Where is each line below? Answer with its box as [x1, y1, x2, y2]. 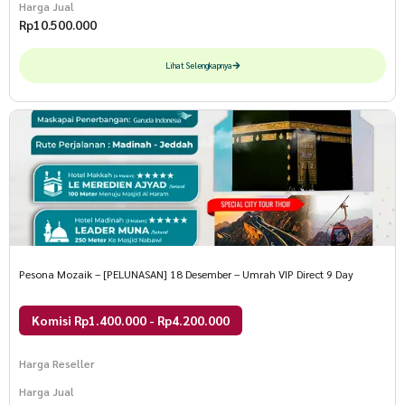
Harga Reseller [19, 356, 95, 372]
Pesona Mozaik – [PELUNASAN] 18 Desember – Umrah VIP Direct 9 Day [19, 267, 353, 282]
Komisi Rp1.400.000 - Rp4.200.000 [32, 312, 230, 329]
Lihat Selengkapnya [165, 60, 232, 71]
